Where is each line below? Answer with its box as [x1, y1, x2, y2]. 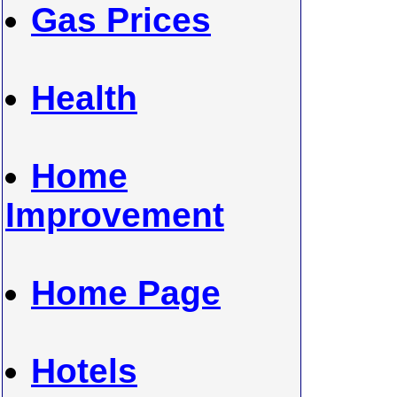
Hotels [31, 352, 137, 390]
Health [31, 79, 137, 117]
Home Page [31, 274, 221, 312]
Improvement [5, 196, 224, 234]
